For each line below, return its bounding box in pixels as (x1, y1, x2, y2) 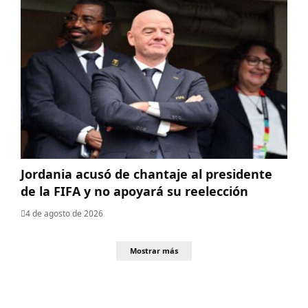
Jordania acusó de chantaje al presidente (21, 165, 272, 182)
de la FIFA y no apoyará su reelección (21, 182, 248, 199)
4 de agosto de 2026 (25, 207, 103, 219)
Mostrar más (130, 245, 178, 256)
